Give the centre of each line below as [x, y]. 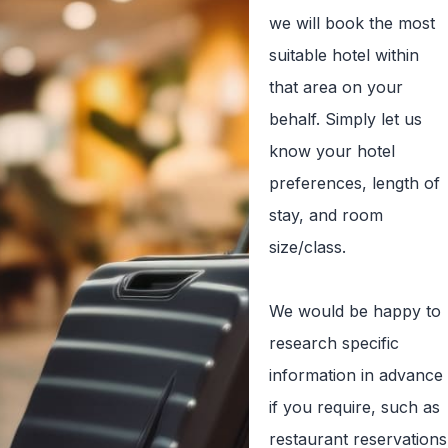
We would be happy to [354, 310]
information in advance [355, 374]
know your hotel [331, 150]
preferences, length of [354, 182]
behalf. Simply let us [345, 118]
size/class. [307, 246]
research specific [333, 342]
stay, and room [325, 214]
